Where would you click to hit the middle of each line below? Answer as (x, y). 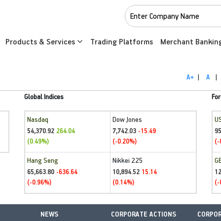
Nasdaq (38, 119)
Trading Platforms (121, 41)
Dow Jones (127, 119)
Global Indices (44, 96)
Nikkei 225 (128, 160)
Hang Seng (43, 160)
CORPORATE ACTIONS (144, 214)
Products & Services (41, 41)
